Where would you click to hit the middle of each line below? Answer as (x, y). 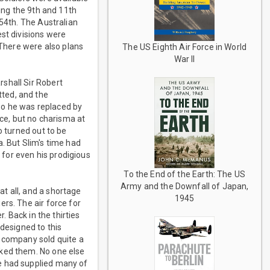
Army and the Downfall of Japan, (184, 187)
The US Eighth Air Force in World (185, 47)
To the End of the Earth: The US (185, 174)
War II (184, 59)
